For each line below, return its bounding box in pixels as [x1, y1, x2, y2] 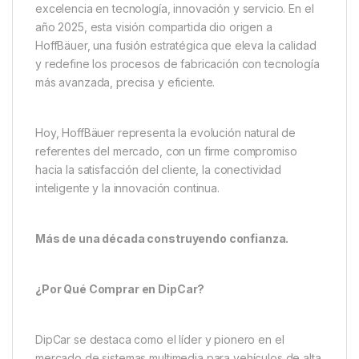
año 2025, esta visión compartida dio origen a [35, 20, 272, 34]
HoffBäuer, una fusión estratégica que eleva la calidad [35, 38, 317, 53]
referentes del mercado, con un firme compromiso [35, 144, 297, 159]
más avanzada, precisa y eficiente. [35, 75, 216, 90]
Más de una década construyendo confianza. [35, 232, 289, 246]
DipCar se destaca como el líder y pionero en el [35, 333, 284, 347]
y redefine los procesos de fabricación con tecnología [35, 57, 320, 71]
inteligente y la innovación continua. [35, 181, 220, 196]
